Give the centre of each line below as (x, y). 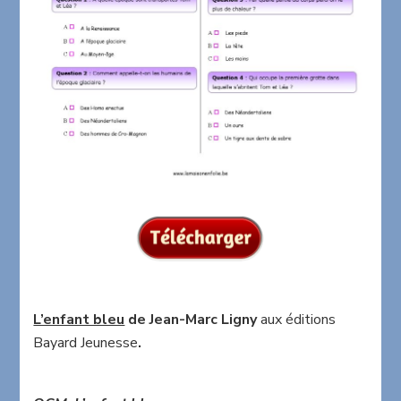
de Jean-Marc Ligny (195, 320)
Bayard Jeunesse (86, 343)
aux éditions (299, 320)
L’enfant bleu (79, 320)
